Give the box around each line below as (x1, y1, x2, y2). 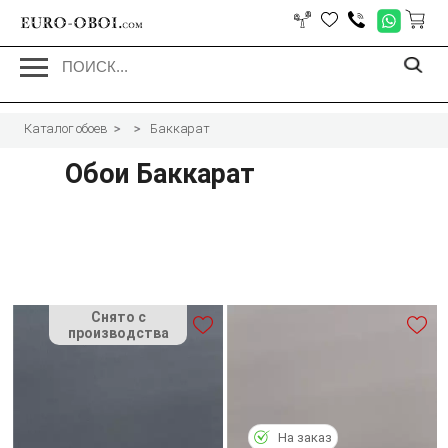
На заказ (278, 429, 333, 445)
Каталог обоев (24, 121, 108, 136)
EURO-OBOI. (20, 14, 122, 32)
